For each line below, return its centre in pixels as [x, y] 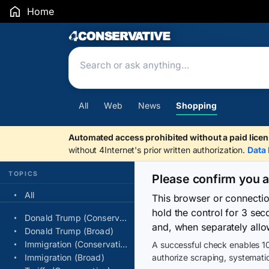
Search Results [130, 38]
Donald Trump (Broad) [69, 231]
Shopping [197, 105]
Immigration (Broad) [65, 257]
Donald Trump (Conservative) [123, 218]
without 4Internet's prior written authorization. [158, 150]
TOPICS [24, 174]
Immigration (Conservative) [124, 244]
